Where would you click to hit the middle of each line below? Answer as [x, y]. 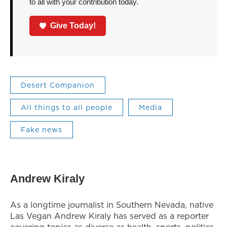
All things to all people [67, 107]
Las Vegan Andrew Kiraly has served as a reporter [109, 216]
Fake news [42, 129]
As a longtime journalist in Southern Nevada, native [112, 204]
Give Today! [73, 25]
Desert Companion [58, 85]
